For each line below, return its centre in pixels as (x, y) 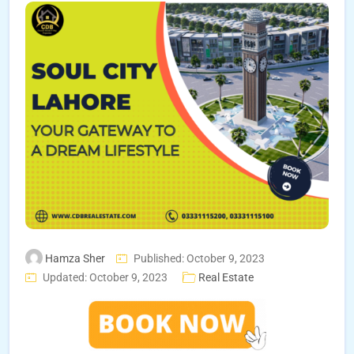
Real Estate (226, 277)
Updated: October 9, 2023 (105, 277)
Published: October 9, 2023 (199, 258)
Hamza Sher (75, 258)
